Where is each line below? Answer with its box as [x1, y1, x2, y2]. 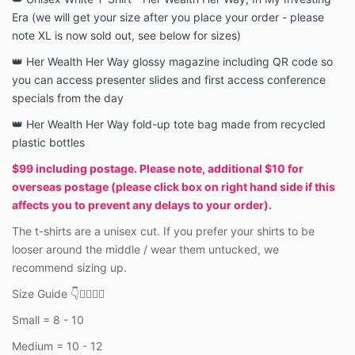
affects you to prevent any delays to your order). [12, 198, 272, 212]
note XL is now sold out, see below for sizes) [12, 29, 241, 43]
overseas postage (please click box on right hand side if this [12, 180, 335, 194]
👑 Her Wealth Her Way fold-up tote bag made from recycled [12, 117, 326, 132]
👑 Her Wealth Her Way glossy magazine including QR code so [12, 55, 333, 69]
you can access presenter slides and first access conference [12, 73, 326, 87]
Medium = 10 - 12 [12, 339, 102, 353]
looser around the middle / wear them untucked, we [12, 242, 279, 257]
